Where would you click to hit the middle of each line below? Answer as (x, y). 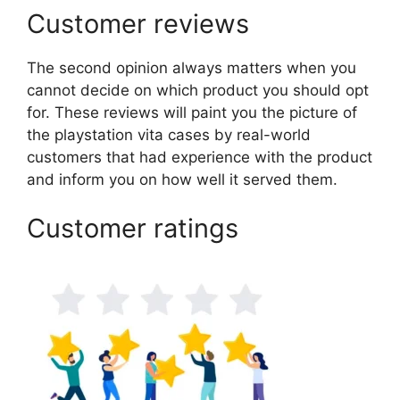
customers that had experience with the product (200, 157)
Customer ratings (133, 228)
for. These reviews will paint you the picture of (192, 112)
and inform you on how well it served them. (182, 179)
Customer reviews (138, 23)
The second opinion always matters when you (192, 67)
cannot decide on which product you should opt (198, 90)
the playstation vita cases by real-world (169, 134)
